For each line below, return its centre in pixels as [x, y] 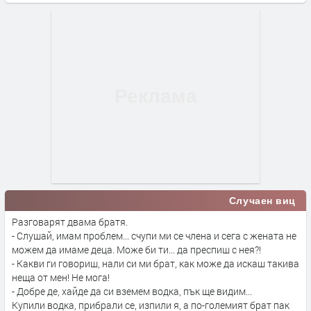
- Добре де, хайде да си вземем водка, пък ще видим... [133, 291]
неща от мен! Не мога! [62, 277]
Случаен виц [262, 200]
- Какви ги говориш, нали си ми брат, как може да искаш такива [155, 263]
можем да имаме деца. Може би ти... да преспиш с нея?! [137, 249]
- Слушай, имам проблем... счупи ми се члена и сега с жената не [154, 235]
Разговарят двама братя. [71, 221]
